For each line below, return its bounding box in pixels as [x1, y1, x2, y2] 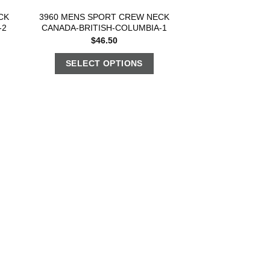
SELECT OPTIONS [65, 58, 143, 68]
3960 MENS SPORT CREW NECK [39, 12, 169, 22]
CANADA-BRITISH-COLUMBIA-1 [41, 23, 167, 33]
